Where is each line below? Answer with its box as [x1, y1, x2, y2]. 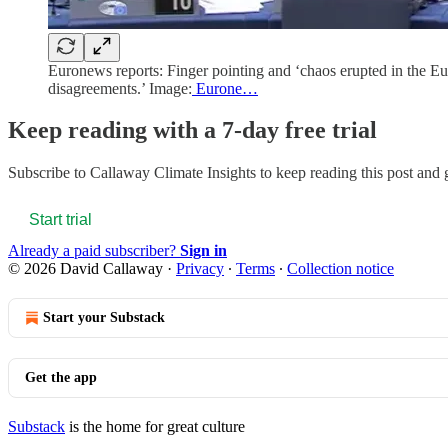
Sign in [180, 242, 227, 260]
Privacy [176, 260, 224, 278]
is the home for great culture [65, 418, 245, 436]
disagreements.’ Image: [48, 79, 192, 97]
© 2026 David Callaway [8, 260, 163, 278]
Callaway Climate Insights [90, 164, 256, 182]
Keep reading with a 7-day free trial [8, 117, 377, 144]
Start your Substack [43, 310, 165, 326]
